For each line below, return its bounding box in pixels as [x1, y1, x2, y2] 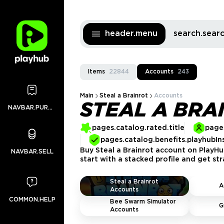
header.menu [105, 30, 157, 37]
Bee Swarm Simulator [110, 199, 176, 204]
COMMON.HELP [8, 197, 55, 202]
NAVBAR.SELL [10, 149, 53, 154]
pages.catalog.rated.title [92, 125, 184, 131]
